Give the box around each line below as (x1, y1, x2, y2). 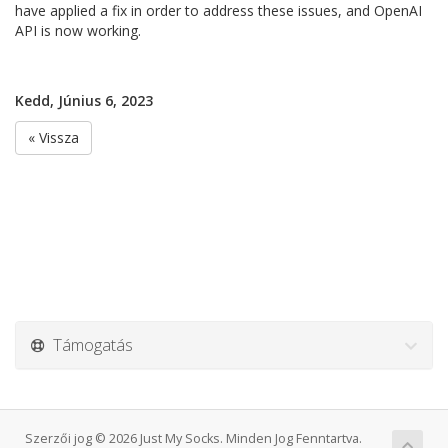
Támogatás (45, 333, 133, 356)
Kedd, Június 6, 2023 (15, 91, 153, 110)
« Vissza (28, 128, 79, 147)
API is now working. (15, 21, 141, 40)
